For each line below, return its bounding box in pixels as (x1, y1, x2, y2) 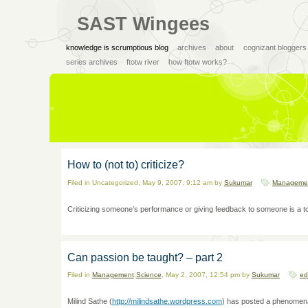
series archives (65, 57, 118, 66)
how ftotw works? (168, 57, 228, 66)
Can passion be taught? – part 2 (67, 251, 223, 263)
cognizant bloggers (243, 43, 307, 52)
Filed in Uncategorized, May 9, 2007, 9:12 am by (67, 178, 224, 186)
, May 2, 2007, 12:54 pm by (161, 271, 252, 279)
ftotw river (126, 57, 159, 66)
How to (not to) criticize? (67, 159, 184, 171)
